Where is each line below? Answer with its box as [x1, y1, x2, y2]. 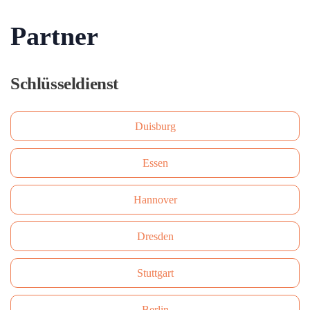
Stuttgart [136, 267, 174, 279]
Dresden [136, 230, 174, 242]
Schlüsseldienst [10, 74, 118, 93]
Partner [10, 21, 98, 51]
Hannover [133, 194, 177, 206]
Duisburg [134, 120, 176, 132]
